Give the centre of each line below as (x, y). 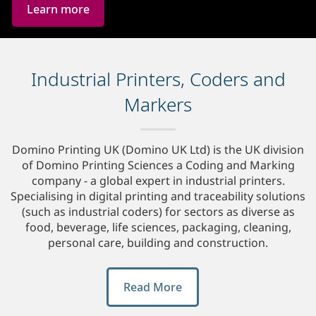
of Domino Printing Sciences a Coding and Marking (158, 165)
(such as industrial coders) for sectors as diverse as (158, 212)
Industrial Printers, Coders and (158, 79)
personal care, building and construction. (158, 243)
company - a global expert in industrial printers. (158, 181)
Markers (158, 105)
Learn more (58, 10)
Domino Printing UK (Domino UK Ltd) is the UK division (158, 150)
